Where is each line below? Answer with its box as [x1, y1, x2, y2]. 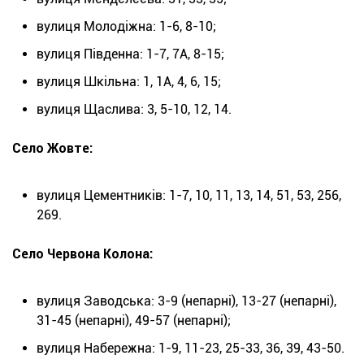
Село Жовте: [12, 141, 93, 157]
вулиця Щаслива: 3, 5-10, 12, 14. [37, 102, 232, 118]
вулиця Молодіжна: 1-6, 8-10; [37, 19, 216, 35]
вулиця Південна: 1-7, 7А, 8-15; [37, 46, 224, 63]
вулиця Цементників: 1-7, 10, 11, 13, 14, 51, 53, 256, [37, 188, 341, 204]
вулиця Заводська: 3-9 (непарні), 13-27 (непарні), [37, 293, 336, 310]
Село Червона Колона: [12, 246, 153, 262]
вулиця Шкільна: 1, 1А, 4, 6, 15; [37, 74, 221, 90]
